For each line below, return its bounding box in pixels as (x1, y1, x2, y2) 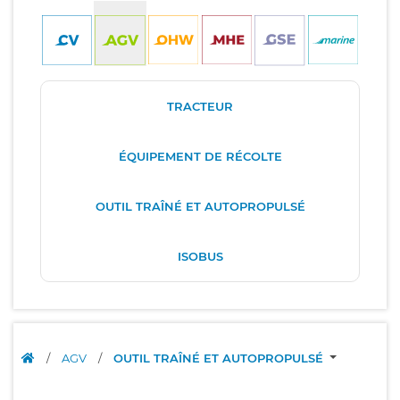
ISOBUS (177, 248, 223, 263)
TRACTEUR (167, 98, 233, 113)
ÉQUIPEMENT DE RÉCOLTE (118, 148, 282, 163)
